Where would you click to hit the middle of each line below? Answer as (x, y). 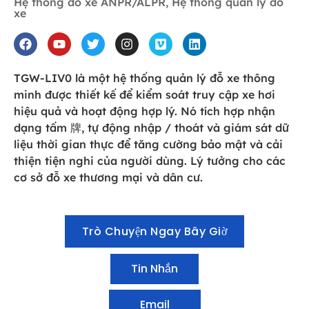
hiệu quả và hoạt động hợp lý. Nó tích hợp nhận (144, 111)
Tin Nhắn (154, 269)
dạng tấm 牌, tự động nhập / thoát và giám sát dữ (151, 127)
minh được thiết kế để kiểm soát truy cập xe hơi (144, 94)
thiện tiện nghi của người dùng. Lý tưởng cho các (150, 160)
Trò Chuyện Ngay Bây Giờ (154, 232)
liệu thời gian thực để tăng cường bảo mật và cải (148, 144)
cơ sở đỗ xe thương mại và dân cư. (108, 177)
